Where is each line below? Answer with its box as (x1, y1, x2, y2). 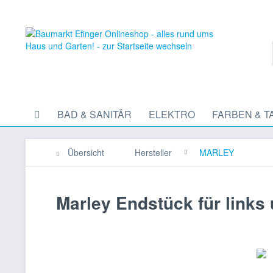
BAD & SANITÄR (57, 107, 132, 121)
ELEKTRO (149, 107, 195, 121)
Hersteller (135, 146, 172, 158)
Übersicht (68, 146, 104, 158)
